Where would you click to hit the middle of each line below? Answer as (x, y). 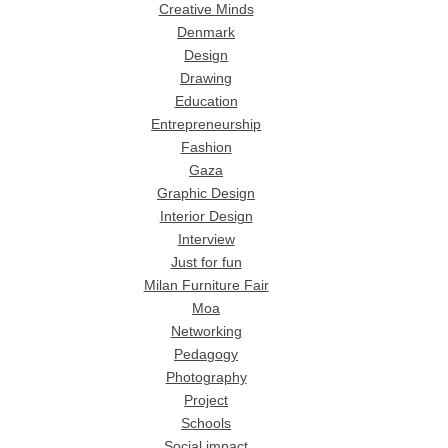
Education (206, 102)
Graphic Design (206, 194)
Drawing (206, 79)
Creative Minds (206, 10)
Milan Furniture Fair (206, 286)
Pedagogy (206, 355)
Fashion (206, 148)
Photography (206, 378)
